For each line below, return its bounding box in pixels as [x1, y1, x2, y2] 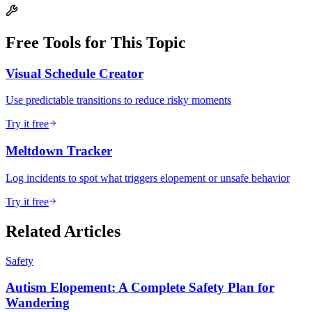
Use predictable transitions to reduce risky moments [6, 94, 231, 107]
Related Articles [6, 221, 120, 240]
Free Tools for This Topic [6, 33, 186, 52]
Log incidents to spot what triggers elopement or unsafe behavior [6, 171, 290, 184]
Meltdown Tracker [6, 143, 112, 158]
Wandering [6, 295, 70, 311]
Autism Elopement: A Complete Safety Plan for [6, 280, 274, 295]
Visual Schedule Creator [6, 65, 143, 81]
